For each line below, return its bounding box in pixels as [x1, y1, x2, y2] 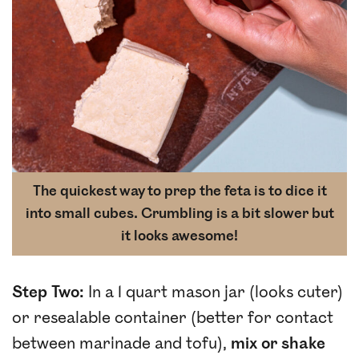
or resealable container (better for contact [12, 308, 333, 328]
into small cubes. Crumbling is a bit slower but [25, 204, 334, 222]
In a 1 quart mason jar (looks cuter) [84, 282, 343, 302]
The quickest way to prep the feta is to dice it [32, 182, 327, 200]
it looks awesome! [121, 227, 238, 244]
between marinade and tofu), [12, 333, 231, 353]
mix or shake [231, 333, 325, 353]
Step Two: [12, 282, 84, 302]
